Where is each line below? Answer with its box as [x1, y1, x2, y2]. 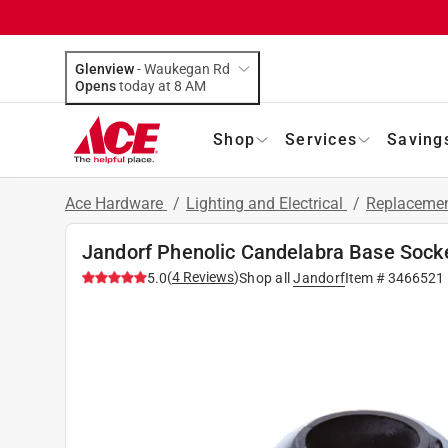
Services [285, 129, 357, 149]
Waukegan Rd [144, 60, 230, 77]
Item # [345, 269, 388, 286]
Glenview [75, 60, 134, 77]
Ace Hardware [65, 193, 167, 213]
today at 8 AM [185, 77, 206, 94]
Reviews [180, 268, 234, 285]
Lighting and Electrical [186, 193, 347, 213]
